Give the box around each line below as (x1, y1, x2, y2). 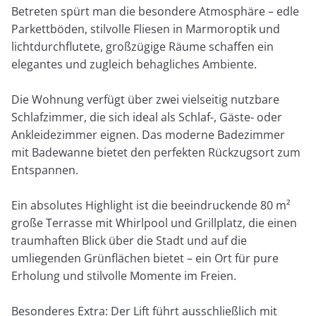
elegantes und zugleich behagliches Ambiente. (11, 56, 257, 73)
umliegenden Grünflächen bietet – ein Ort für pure (11, 250, 279, 267)
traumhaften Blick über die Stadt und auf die (11, 233, 248, 249)
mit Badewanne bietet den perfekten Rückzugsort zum (11, 145, 301, 161)
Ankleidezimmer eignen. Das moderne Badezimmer (11, 127, 286, 143)
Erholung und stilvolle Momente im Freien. (11, 268, 237, 284)
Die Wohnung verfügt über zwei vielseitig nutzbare (11, 92, 280, 108)
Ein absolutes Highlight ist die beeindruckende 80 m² (11, 197, 291, 214)
